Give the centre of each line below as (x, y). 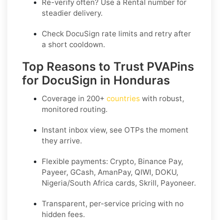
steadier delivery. (72, 13)
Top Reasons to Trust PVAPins (108, 66)
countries (123, 98)
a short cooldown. (73, 44)
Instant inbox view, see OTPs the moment (115, 130)
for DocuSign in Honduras (96, 80)
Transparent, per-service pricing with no (113, 203)
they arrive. (62, 140)
